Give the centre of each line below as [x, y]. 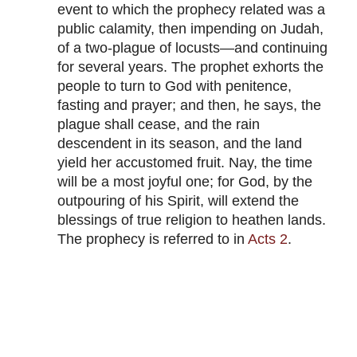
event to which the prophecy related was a [191, 10]
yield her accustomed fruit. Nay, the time [185, 163]
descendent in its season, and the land [180, 144]
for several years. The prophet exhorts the [190, 67]
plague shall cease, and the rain [159, 125]
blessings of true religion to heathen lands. [192, 220]
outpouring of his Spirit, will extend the [178, 201]
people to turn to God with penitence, [175, 86]
